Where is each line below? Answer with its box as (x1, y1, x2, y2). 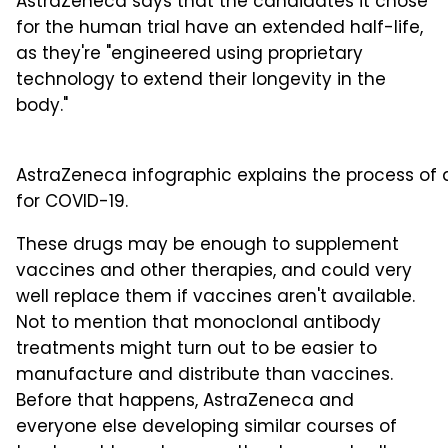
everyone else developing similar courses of (16, 413, 397, 442)
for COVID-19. (16, 188, 128, 217)
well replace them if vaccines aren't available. (16, 283, 415, 312)
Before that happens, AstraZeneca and (16, 387, 354, 416)
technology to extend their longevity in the (16, 66, 386, 95)
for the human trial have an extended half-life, (16, 14, 423, 43)
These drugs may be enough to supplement (16, 231, 399, 260)
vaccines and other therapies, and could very (16, 257, 412, 286)
